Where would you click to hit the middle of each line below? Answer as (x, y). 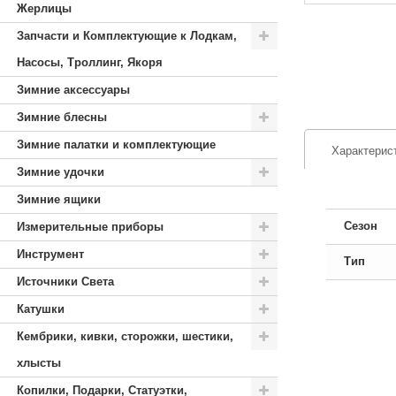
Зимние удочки (61, 172)
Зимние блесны (62, 117)
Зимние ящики (59, 199)
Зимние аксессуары (73, 90)
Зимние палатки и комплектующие (116, 145)
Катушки (41, 309)
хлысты (39, 363)
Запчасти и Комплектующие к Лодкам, (127, 36)
